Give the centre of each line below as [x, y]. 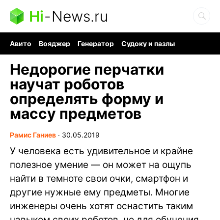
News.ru [80, 16]
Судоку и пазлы [148, 43]
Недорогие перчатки [87, 69]
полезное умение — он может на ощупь [101, 165]
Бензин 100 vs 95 [105, 52]
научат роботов [67, 84]
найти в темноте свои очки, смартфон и [99, 179]
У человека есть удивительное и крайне [101, 151]
